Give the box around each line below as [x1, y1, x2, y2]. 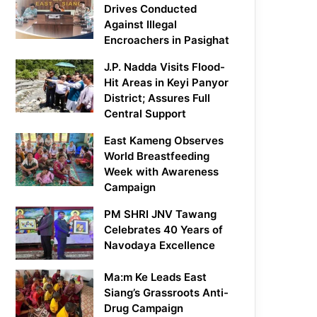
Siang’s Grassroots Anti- [104, 286, 229, 300]
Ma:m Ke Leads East [104, 270, 207, 284]
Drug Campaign [104, 301, 184, 316]
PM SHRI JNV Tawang [104, 207, 217, 221]
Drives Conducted [104, 2, 197, 16]
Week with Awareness [104, 165, 219, 179]
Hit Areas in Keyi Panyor [104, 76, 229, 90]
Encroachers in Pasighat [104, 33, 230, 47]
